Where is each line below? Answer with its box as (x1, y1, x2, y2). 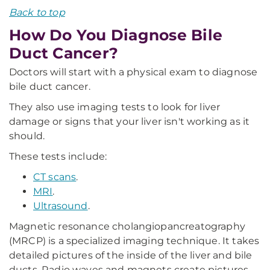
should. (9, 130, 45, 142)
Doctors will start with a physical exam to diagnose (9, 66, 258, 78)
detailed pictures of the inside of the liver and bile (9, 250, 253, 261)
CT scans (33, 171, 77, 183)
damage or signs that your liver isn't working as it (9, 116, 250, 127)
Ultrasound (33, 200, 88, 212)
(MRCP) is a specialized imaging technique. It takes (9, 235, 260, 246)
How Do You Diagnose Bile (9, 26, 222, 44)
